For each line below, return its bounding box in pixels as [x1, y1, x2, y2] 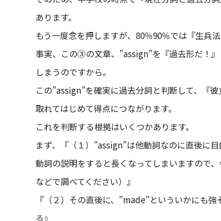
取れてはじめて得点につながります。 [36, 102, 177, 114]
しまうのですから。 [36, 66, 111, 78]
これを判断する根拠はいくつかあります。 [36, 120, 194, 133]
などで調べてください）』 [36, 175, 135, 187]
